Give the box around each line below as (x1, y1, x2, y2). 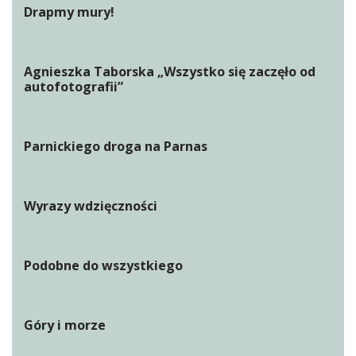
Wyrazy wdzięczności (24, 197, 157, 215)
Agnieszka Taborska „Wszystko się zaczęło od (24, 63, 315, 80)
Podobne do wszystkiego (24, 257, 183, 274)
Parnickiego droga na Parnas (24, 137, 207, 155)
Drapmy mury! (24, 3, 114, 21)
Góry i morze (24, 316, 106, 334)
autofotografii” (24, 78, 123, 95)
